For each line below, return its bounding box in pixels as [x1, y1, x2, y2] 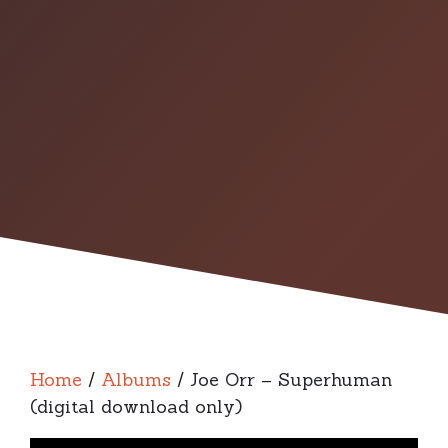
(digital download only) [30, 395, 242, 418]
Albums [101, 368, 171, 391]
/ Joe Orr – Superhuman [171, 368, 392, 391]
